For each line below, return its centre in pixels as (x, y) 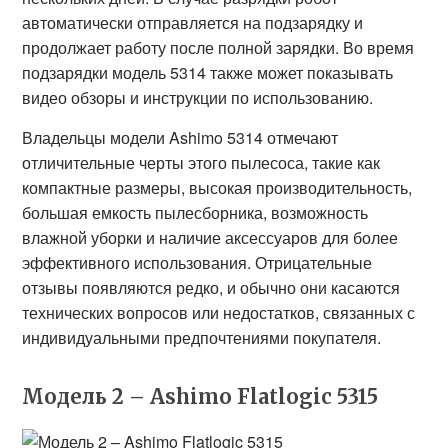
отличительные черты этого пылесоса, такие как (201, 162)
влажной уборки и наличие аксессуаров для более (210, 237)
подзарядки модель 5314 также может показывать (208, 72)
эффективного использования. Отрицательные (197, 262)
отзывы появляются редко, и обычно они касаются (211, 287)
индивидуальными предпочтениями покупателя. (202, 337)
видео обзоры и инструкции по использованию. (198, 97)
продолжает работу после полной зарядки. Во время (218, 47)
